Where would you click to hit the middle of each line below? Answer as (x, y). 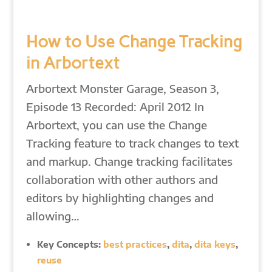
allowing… (53, 216)
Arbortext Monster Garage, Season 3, (122, 88)
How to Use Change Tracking (134, 42)
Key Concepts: (70, 244)
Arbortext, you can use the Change (116, 125)
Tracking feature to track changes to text (132, 143)
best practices (135, 244)
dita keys (215, 244)
